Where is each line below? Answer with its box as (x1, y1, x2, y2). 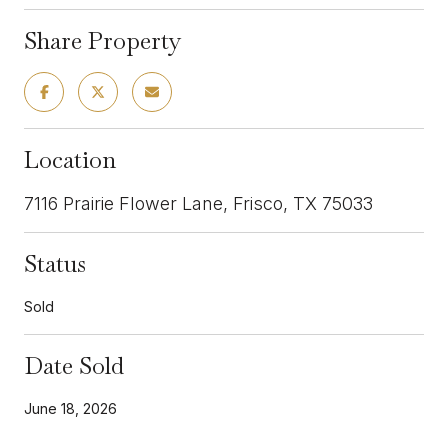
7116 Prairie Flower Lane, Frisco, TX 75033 (24, 192, 373, 214)
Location (24, 143, 116, 175)
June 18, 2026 (24, 399, 117, 417)
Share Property (24, 24, 182, 56)
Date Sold (24, 349, 124, 381)
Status (24, 247, 86, 279)
